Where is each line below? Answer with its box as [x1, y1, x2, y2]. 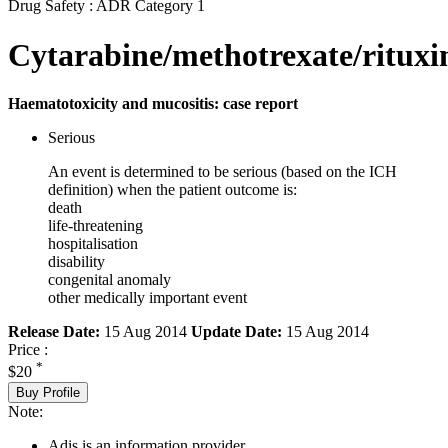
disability [48, 253, 105, 271]
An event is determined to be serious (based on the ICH [48, 163, 397, 181]
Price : [8, 341, 48, 359]
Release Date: [8, 323, 100, 341]
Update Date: [191, 323, 282, 341]
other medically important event [48, 289, 247, 307]
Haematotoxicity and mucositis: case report [8, 95, 298, 113]
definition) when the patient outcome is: [48, 181, 297, 199]
